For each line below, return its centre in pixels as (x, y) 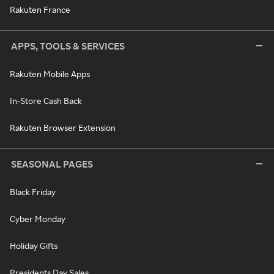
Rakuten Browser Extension (63, 127)
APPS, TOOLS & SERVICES (68, 46)
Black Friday (33, 191)
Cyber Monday (38, 218)
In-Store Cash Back (46, 100)
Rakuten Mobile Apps (50, 73)
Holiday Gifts (34, 245)
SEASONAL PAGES (52, 164)
